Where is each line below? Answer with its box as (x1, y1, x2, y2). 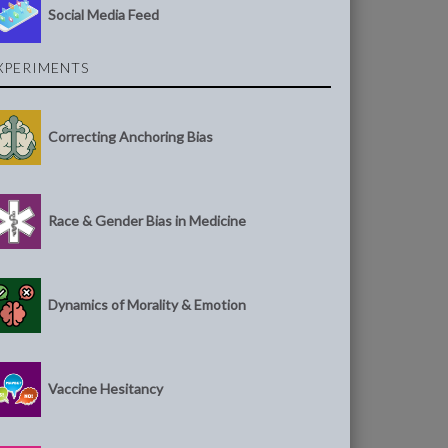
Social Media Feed (48, 5, 160, 23)
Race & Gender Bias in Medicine (48, 211, 247, 229)
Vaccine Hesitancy (48, 379, 164, 397)
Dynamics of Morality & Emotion (48, 295, 247, 313)
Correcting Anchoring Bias (48, 127, 214, 145)
